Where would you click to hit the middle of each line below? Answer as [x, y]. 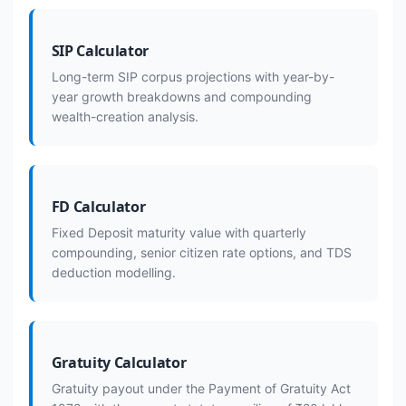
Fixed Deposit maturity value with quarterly [179, 232]
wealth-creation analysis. [125, 116]
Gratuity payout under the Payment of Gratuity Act [201, 388]
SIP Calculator [100, 51]
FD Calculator [98, 207]
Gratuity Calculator [119, 362]
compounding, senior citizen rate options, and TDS [201, 252]
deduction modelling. [113, 272]
